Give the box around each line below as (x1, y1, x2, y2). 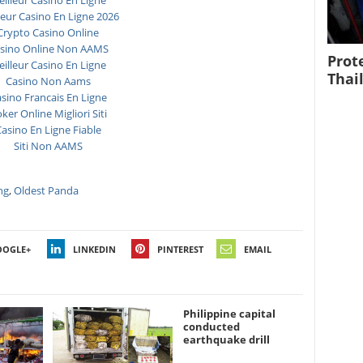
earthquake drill (182, 332, 270, 348)
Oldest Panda (14, 183, 79, 199)
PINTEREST (157, 243, 204, 256)
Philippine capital (182, 306, 275, 322)
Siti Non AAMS (13, 139, 83, 154)
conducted (182, 319, 240, 335)
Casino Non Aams (5, 74, 91, 89)
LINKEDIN (72, 243, 116, 256)
